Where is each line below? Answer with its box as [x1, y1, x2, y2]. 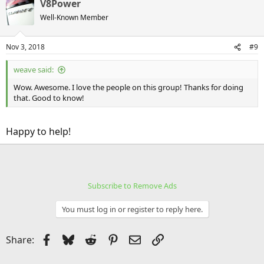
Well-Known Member [40, 12, 108, 22]
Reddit [95, 232, 125, 245]
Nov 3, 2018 [6, 42, 45, 52]
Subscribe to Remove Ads [87, 180, 177, 191]
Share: [6, 233, 34, 246]
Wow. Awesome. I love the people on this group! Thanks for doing [14, 82, 243, 93]
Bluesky [74, 232, 108, 245]
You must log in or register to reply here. [61, 204, 203, 214]
